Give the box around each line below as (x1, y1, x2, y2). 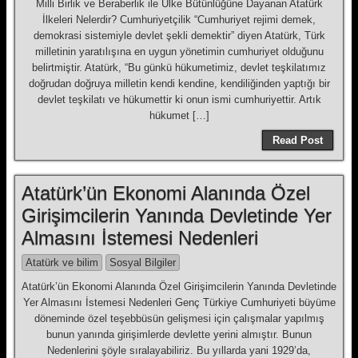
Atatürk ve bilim (26, 257, 98, 268)
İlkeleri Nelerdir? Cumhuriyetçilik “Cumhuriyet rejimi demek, (42, 14, 316, 26)
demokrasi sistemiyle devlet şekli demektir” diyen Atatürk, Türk (33, 30, 325, 42)
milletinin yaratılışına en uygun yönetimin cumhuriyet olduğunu (34, 46, 324, 58)
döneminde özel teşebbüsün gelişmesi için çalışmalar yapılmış (34, 312, 324, 324)
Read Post (272, 134, 323, 146)
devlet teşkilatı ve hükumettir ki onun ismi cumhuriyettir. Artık (37, 93, 321, 105)
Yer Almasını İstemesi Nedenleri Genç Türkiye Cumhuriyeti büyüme (22, 296, 336, 308)
